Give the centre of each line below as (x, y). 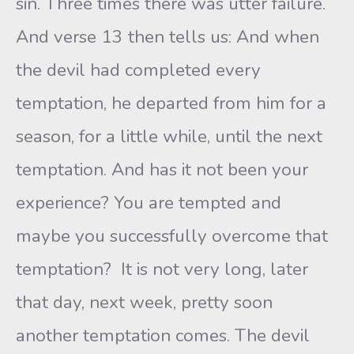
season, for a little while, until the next (169, 136)
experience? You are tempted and (149, 203)
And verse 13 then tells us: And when (168, 37)
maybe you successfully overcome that (172, 236)
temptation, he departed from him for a (171, 103)
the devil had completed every (138, 70)
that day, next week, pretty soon (144, 302)
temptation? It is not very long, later (162, 269)
